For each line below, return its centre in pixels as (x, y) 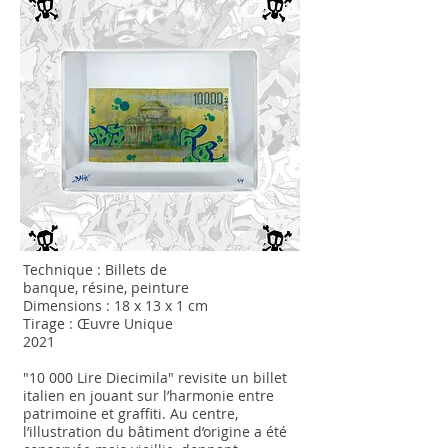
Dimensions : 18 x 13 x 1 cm (117, 305)
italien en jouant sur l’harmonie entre (148, 395)
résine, (106, 287)
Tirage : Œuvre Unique (98, 323)
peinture (160, 287)
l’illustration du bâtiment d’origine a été (155, 431)
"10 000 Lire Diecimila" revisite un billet (155, 377)
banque (49, 287)
